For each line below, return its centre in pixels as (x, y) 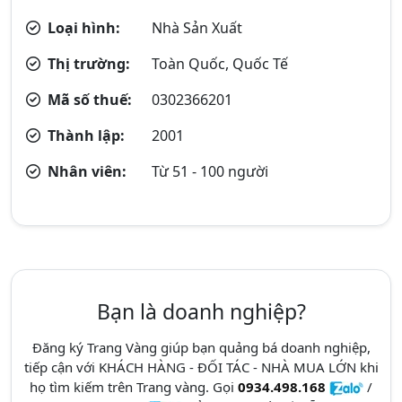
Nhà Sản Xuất (197, 28)
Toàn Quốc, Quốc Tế (220, 64)
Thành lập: (84, 135)
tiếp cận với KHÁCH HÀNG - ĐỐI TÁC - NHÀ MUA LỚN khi (201, 367)
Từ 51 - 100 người (210, 171)
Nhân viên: (85, 171)
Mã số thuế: (88, 100)
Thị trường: (87, 64)
